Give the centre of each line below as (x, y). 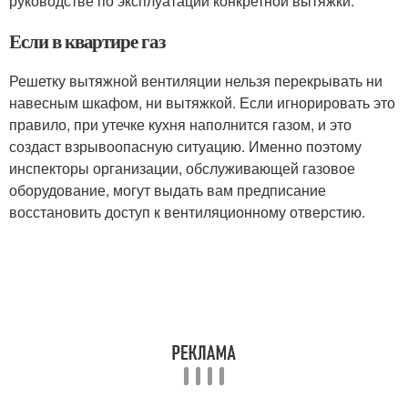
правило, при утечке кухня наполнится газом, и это (180, 124)
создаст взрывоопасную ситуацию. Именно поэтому (185, 146)
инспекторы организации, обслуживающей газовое (182, 168)
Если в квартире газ (87, 41)
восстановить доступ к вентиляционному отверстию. (187, 212)
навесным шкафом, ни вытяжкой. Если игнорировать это (202, 102)
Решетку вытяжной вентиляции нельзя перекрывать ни (196, 81)
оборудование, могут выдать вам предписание (168, 190)
